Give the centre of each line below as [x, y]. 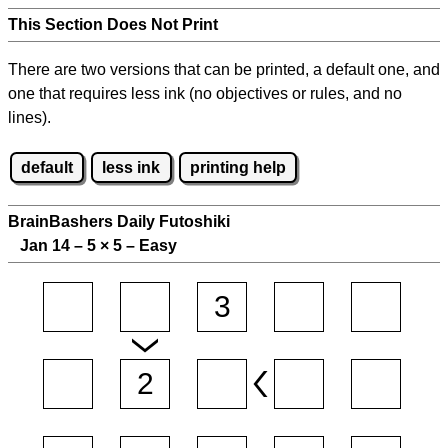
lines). [29, 117]
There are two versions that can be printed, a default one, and [224, 69]
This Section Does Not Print [113, 24]
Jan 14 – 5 [54, 246]
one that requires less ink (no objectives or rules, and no [205, 93]
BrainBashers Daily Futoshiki [119, 222]
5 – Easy [143, 246]
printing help [237, 167]
